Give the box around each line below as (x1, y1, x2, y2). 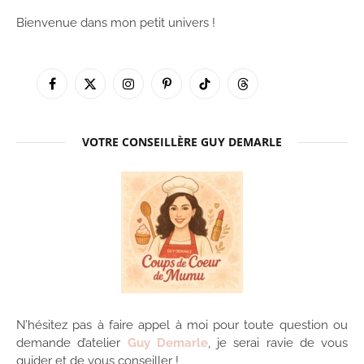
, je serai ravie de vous (207, 335, 348, 350)
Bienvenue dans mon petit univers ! (16, 15, 215, 30)
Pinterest (165, 84, 213, 97)
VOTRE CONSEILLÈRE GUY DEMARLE (82, 133, 282, 149)
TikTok (203, 84, 236, 97)
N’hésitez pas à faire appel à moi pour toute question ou (16, 317, 348, 332)
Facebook (50, 84, 102, 97)
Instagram (127, 84, 181, 97)
